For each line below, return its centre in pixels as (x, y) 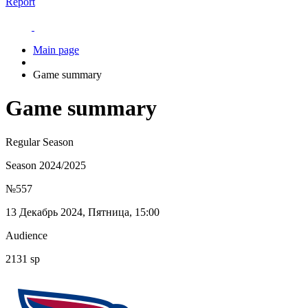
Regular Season (40, 142)
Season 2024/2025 (46, 165)
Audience (26, 235)
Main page (56, 50)
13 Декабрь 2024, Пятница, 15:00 (82, 212)
